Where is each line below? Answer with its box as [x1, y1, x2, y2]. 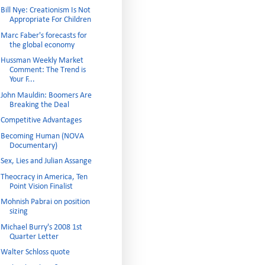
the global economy [9, 40, 75, 50]
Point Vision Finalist [9, 182, 73, 191]
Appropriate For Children [9, 15, 91, 24]
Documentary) [9, 141, 57, 150]
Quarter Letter [9, 232, 59, 241]
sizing [9, 207, 28, 216]
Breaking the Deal [9, 100, 69, 109]
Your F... [9, 75, 35, 84]
